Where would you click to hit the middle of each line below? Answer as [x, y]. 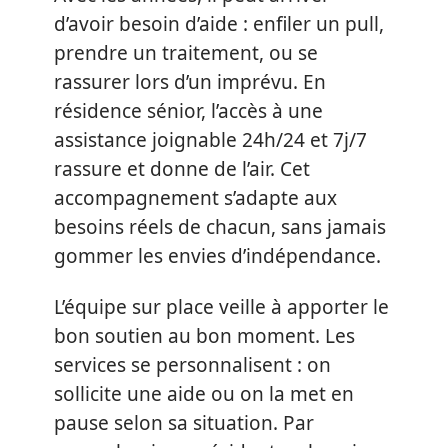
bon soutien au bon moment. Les [204, 336]
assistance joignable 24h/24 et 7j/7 [210, 139]
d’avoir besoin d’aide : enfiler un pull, [219, 23]
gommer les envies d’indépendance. [217, 255]
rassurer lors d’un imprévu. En [190, 81]
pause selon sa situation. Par [184, 423]
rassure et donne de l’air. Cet [182, 168]
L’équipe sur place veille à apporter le [221, 307]
